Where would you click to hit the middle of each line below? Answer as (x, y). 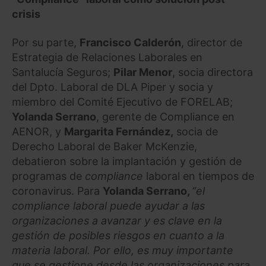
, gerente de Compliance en (165, 116)
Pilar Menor (143, 72)
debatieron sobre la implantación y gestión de (127, 161)
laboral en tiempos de (199, 176)
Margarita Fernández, (119, 131)
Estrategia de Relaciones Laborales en (107, 57)
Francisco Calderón (130, 42)
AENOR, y (38, 131)
